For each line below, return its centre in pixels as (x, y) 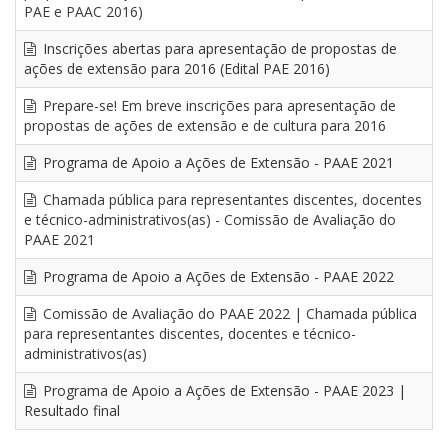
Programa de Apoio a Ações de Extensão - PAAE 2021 (216, 162)
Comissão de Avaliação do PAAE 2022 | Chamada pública (227, 313)
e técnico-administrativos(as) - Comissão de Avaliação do (210, 219)
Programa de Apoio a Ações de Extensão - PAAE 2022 (216, 276)
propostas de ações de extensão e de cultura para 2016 (205, 125)
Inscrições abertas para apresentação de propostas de (217, 48)
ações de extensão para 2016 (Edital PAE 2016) (177, 68)
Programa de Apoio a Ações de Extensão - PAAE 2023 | (222, 390)
